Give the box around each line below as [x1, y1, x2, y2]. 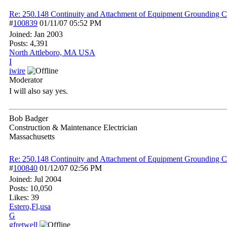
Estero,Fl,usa [9, 202, 51, 211]
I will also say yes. [9, 87, 68, 95]
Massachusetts [9, 132, 55, 141]
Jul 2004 [34, 175, 61, 183]
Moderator [9, 75, 43, 84]
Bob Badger [9, 114, 48, 123]
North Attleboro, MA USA [9, 48, 95, 57]
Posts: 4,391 [9, 39, 48, 48]
